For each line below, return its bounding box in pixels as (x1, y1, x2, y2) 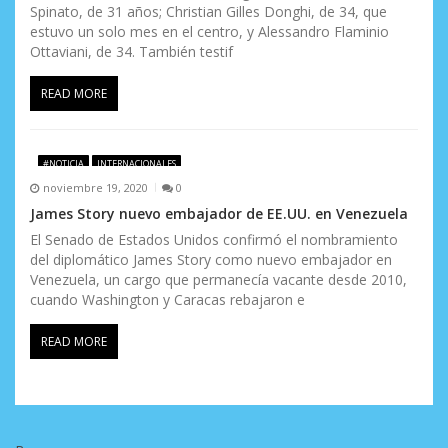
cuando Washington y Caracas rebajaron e (30, 290, 305, 310)
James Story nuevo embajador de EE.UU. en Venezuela (30, 204, 408, 224)
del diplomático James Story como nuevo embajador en (30, 250, 392, 270)
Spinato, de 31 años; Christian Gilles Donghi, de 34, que (30, 2, 387, 22)
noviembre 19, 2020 (42, 179, 148, 195)
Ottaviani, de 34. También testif (30, 42, 233, 62)
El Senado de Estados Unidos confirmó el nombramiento (30, 230, 398, 250)
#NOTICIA (42, 156, 84, 170)
